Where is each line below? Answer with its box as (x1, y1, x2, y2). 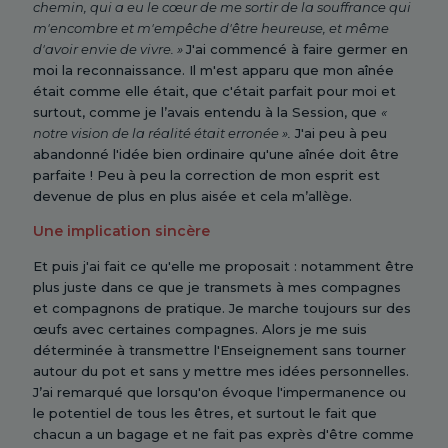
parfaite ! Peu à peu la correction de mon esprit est (33, 167, 380, 183)
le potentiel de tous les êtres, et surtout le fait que (33, 405, 377, 421)
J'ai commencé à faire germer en (186, 41, 408, 57)
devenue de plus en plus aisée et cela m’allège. (33, 188, 352, 204)
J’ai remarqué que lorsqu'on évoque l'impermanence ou (33, 384, 406, 400)
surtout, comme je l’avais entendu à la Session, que (33, 104, 381, 120)
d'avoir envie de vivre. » (33, 41, 186, 57)
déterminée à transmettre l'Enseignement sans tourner (33, 342, 406, 358)
